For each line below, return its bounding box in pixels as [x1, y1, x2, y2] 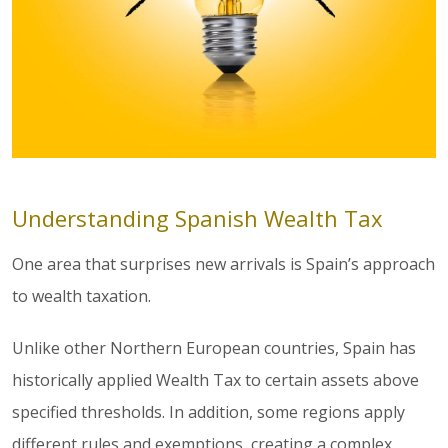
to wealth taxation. [12, 285, 151, 308]
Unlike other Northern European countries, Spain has [12, 337, 416, 360]
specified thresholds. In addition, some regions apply [12, 401, 405, 424]
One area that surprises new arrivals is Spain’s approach [12, 253, 435, 276]
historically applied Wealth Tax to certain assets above [12, 369, 419, 392]
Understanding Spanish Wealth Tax [12, 203, 383, 234]
